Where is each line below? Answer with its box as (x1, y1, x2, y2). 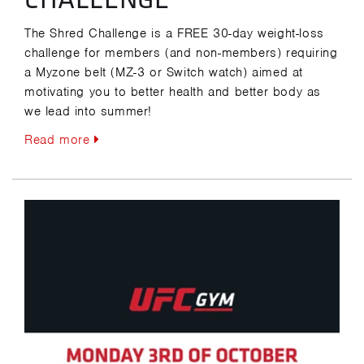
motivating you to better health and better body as (24, 83, 322, 100)
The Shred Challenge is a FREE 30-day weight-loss (24, 24, 324, 41)
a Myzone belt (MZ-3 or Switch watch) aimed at (24, 63, 304, 80)
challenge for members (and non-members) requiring (24, 44, 338, 61)
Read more (24, 131, 94, 148)
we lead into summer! (24, 102, 152, 119)
